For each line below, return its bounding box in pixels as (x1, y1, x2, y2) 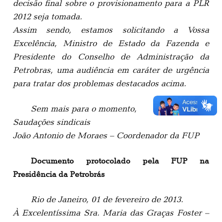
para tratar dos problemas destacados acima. (13, 78, 186, 88)
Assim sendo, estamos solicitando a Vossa (13, 24, 209, 35)
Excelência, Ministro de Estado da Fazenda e (13, 38, 209, 48)
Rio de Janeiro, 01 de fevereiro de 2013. (31, 194, 183, 204)
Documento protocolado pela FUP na (31, 156, 209, 166)
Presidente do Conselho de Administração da (13, 51, 209, 61)
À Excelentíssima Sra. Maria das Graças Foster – (13, 207, 209, 218)
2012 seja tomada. (13, 11, 82, 21)
